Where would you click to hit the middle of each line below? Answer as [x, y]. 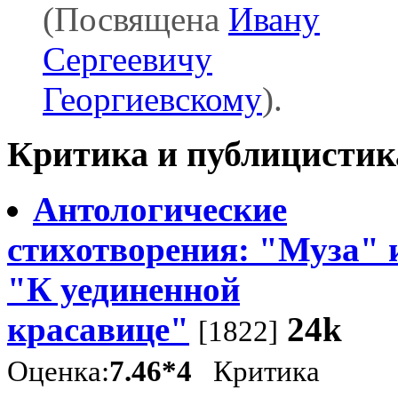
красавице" [98, 330]
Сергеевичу [127, 60]
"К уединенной [123, 290]
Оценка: [58, 372]
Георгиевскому [152, 99]
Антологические [160, 210]
